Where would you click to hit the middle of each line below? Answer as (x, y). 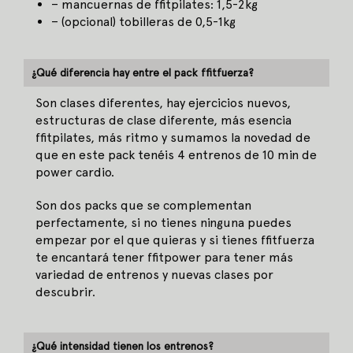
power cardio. (76, 173)
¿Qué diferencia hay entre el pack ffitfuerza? (143, 73)
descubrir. (67, 292)
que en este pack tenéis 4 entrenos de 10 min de (176, 155)
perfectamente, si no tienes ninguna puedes (163, 223)
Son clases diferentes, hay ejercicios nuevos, (163, 103)
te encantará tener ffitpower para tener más (164, 258)
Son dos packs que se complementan (143, 206)
